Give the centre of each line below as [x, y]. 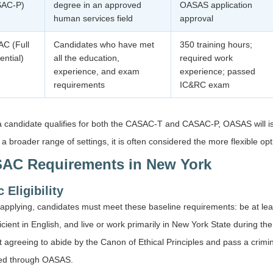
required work [206, 58]
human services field [93, 18]
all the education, [87, 58]
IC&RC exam [205, 85]
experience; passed [218, 71]
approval [197, 18]
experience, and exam [97, 71]
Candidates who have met [104, 44]
